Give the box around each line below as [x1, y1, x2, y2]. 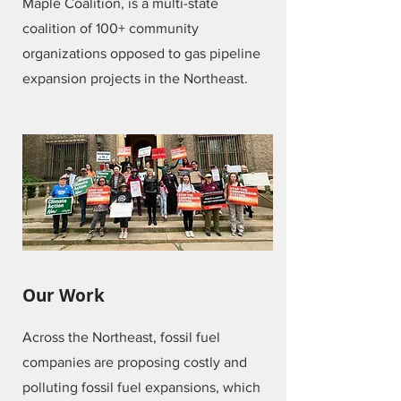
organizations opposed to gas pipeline [22, 46, 260, 61]
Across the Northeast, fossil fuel [22, 329, 220, 345]
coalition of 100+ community [22, 21, 199, 36]
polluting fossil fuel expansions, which [22, 380, 260, 395]
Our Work [22, 284, 105, 307]
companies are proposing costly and [22, 354, 247, 370]
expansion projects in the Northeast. [22, 71, 252, 86]
